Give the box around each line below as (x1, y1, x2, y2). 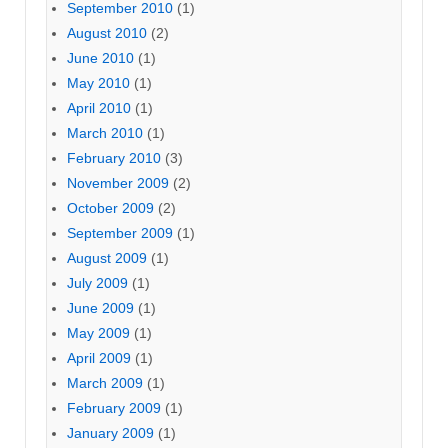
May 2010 (67, 75, 130, 92)
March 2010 (67, 125, 143, 142)
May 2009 (67, 325, 130, 342)
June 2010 (67, 50, 134, 67)
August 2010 (67, 25, 147, 42)
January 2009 (67, 425, 154, 442)
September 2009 (67, 225, 173, 242)
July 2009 (67, 275, 128, 292)
